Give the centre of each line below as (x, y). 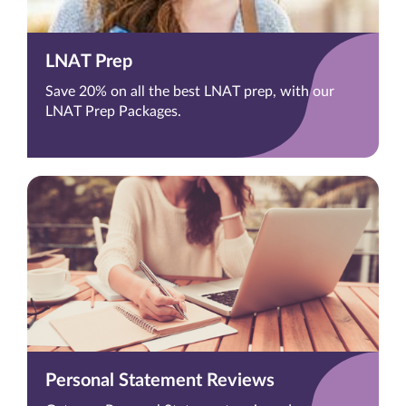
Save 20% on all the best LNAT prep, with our (190, 92)
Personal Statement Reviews (160, 381)
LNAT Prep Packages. (113, 112)
